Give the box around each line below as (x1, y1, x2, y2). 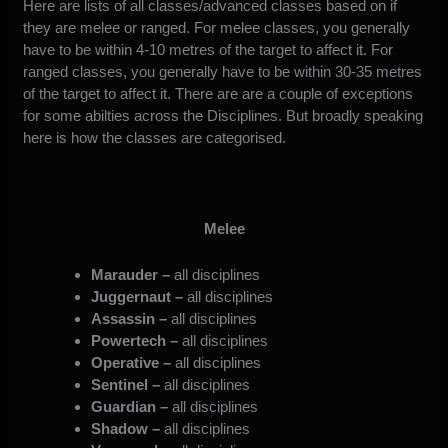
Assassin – (90, 310, 167, 328)
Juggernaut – (90, 288, 183, 306)
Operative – (90, 354, 171, 372)
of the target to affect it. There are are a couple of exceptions (23, 85, 414, 103)
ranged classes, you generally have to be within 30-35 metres (23, 63, 423, 81)
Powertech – (90, 332, 178, 350)
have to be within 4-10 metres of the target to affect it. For (23, 41, 394, 59)
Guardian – (90, 398, 168, 416)
